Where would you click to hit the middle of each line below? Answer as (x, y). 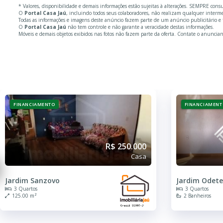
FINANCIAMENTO (34, 104)
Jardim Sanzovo (32, 180)
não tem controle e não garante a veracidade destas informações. (140, 27)
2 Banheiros (197, 195)
